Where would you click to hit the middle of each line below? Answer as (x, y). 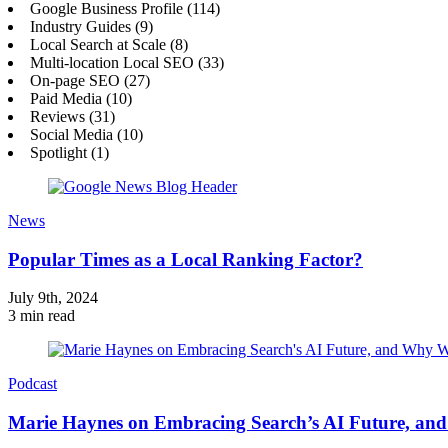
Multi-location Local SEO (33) (127, 62)
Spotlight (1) (69, 152)
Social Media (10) (86, 134)
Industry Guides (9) (91, 26)
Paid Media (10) (81, 98)
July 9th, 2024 (53, 298)
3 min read (41, 316)
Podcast (32, 384)
